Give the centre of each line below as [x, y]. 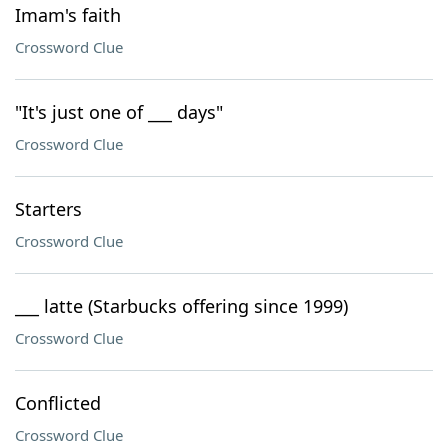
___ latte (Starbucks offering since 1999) [181, 306]
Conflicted [58, 403]
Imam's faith [68, 15]
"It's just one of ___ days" [119, 112]
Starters [48, 209]
